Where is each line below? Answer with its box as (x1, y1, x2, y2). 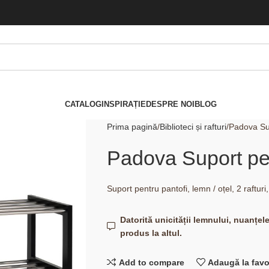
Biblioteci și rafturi (159, 122, 226, 131)
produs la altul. (120, 228, 183, 238)
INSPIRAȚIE (101, 99, 146, 109)
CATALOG (65, 99, 101, 109)
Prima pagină (106, 122, 157, 131)
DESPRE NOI (146, 99, 195, 109)
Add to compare (118, 257, 184, 267)
